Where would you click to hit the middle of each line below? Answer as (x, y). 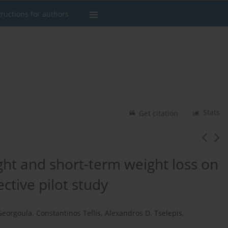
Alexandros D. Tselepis (144, 213)
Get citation (159, 113)
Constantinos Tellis (68, 213)
